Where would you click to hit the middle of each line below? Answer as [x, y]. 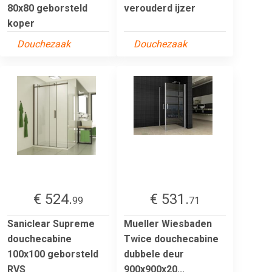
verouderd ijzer [160, 8]
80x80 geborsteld [47, 8]
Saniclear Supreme [51, 223]
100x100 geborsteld [53, 254]
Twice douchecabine [171, 239]
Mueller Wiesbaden [168, 223]
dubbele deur [154, 254]
